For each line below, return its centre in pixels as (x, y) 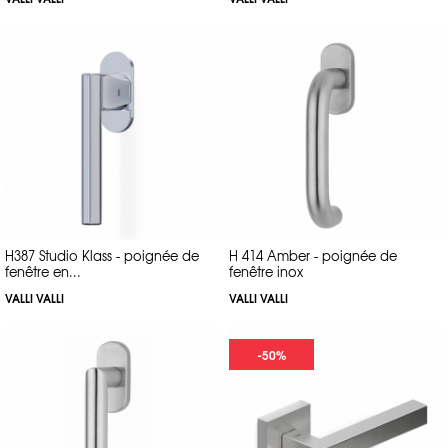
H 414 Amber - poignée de (313, 255)
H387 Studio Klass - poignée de (102, 255)
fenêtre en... (43, 271)
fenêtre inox (266, 271)
